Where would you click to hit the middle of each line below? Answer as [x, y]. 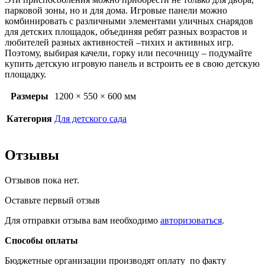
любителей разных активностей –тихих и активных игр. [119, 43]
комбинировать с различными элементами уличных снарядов [129, 21]
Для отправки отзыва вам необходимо [83, 221]
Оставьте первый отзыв [52, 201]
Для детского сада [91, 119]
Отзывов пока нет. [42, 180]
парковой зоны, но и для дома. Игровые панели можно [116, 11]
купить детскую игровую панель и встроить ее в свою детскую [132, 64]
